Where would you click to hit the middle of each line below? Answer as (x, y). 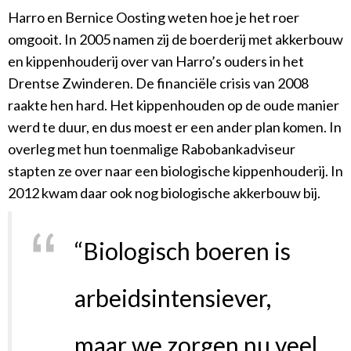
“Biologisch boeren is (183, 251)
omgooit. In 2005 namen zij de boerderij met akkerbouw (175, 40)
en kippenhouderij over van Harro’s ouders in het (156, 62)
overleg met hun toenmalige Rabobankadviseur (152, 149)
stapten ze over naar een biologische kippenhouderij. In (175, 171)
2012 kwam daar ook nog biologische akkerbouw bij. (164, 193)
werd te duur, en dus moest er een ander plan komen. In (175, 127)
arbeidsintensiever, (173, 298)
